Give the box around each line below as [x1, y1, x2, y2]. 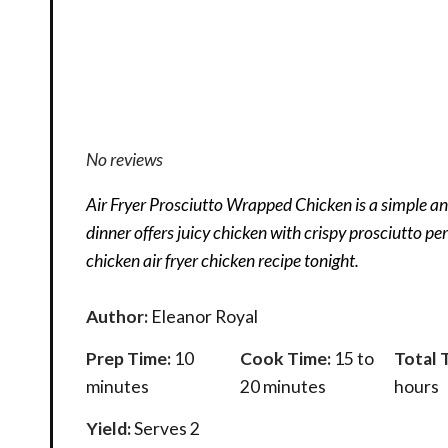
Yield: [86, 418, 132, 440]
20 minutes [239, 375, 326, 397]
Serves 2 [134, 418, 201, 440]
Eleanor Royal [151, 305, 259, 327]
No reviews [86, 148, 164, 170]
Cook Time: [239, 347, 331, 369]
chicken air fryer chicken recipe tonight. [86, 249, 360, 271]
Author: [86, 305, 149, 327]
